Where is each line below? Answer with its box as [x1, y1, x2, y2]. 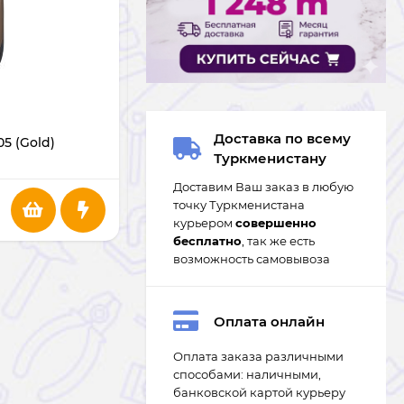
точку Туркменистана [173, 197, 305, 212]
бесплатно [173, 234, 242, 248]
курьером [173, 216, 235, 230]
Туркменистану [214, 150, 326, 167]
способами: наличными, [173, 367, 321, 381]
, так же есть [242, 234, 315, 248]
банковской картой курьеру [173, 385, 345, 399]
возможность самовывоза [173, 252, 330, 266]
